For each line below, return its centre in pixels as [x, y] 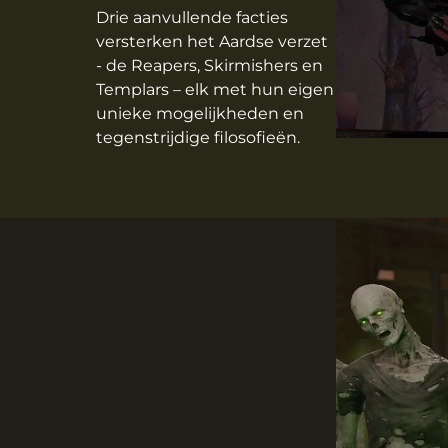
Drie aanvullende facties [192, 18]
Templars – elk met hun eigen [215, 90]
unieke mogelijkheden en [200, 114]
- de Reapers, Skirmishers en [209, 66]
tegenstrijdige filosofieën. [198, 138]
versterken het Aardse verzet [212, 42]
